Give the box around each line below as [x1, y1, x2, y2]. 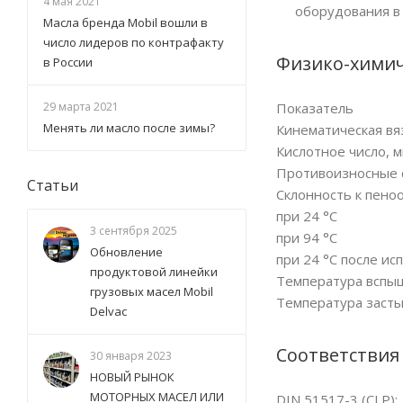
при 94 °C [276, 228, 337, 247]
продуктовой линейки [90, 264, 218, 280]
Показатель [276, 99, 354, 118]
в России [43, 54, 93, 70]
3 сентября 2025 [90, 223, 177, 238]
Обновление [90, 244, 163, 260]
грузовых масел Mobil [90, 283, 213, 300]
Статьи [27, 175, 78, 195]
